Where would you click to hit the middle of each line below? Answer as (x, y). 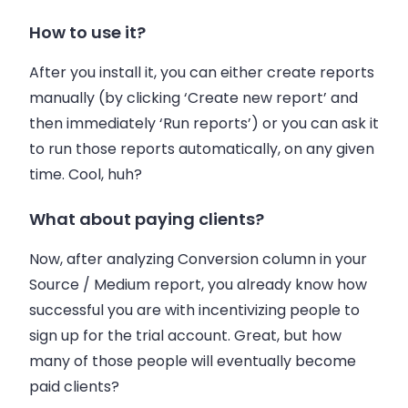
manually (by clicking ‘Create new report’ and (194, 98)
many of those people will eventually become (193, 361)
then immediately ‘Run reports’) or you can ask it (204, 124)
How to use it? (87, 33)
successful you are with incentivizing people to (194, 310)
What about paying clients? (147, 219)
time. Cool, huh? (86, 175)
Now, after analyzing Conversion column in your (198, 259)
